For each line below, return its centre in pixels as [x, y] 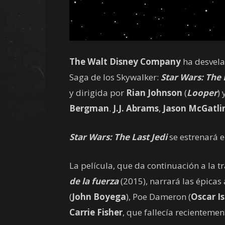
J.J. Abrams [136, 108]
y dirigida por [98, 93]
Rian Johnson [154, 93]
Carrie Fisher [96, 212]
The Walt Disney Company [125, 62]
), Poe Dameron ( [158, 197]
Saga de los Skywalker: [114, 77]
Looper [202, 93]
